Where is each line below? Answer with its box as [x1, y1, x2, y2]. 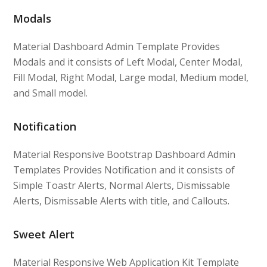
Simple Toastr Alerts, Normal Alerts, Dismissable [13, 178, 231, 192]
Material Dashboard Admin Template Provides [13, 39, 221, 53]
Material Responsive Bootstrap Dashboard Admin [13, 147, 236, 161]
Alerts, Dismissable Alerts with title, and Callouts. [13, 194, 230, 207]
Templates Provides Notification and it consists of [13, 163, 235, 176]
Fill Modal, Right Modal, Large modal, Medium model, [13, 70, 249, 84]
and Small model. [13, 86, 88, 100]
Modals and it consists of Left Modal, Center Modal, [13, 55, 243, 69]
